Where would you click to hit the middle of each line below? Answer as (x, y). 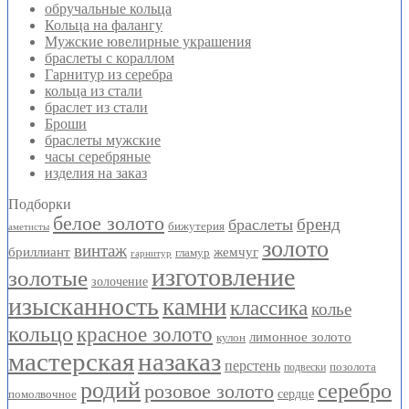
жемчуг (236, 252)
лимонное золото (300, 336)
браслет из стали (96, 107)
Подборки (40, 204)
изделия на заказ (96, 173)
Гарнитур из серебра (109, 74)
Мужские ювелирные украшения (148, 41)
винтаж (100, 250)
